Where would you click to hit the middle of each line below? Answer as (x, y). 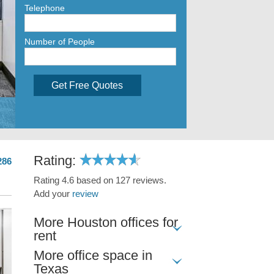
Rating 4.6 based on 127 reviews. (100, 180)
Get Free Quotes (87, 85)
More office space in (93, 255)
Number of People (59, 42)
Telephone (44, 8)
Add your (53, 194)
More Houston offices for (106, 222)
